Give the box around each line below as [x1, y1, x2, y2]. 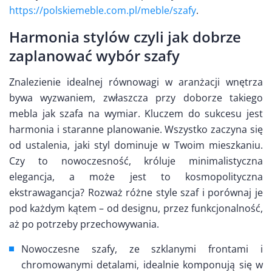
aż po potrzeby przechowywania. [9, 217, 159, 231]
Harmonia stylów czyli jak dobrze [9, 27, 241, 47]
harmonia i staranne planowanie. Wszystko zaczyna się [9, 123, 263, 136]
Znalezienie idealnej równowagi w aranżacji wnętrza [9, 75, 263, 89]
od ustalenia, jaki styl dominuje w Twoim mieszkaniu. [9, 138, 263, 152]
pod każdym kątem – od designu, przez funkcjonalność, [9, 202, 263, 215]
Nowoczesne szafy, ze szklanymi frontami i [21, 242, 263, 256]
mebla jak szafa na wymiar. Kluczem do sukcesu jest [9, 107, 263, 120]
